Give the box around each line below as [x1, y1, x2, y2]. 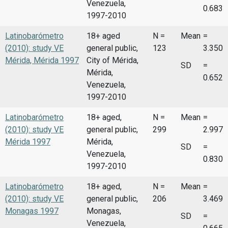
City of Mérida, [87, 55, 138, 65]
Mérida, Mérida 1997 [5, 55, 79, 65]
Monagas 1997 [5, 206, 59, 216]
